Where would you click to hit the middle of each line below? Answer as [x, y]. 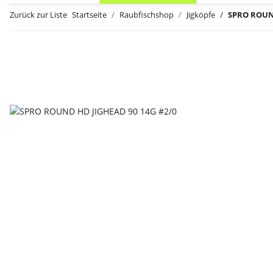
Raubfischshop [147, 15]
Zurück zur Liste [38, 15]
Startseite [89, 15]
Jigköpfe [201, 15]
